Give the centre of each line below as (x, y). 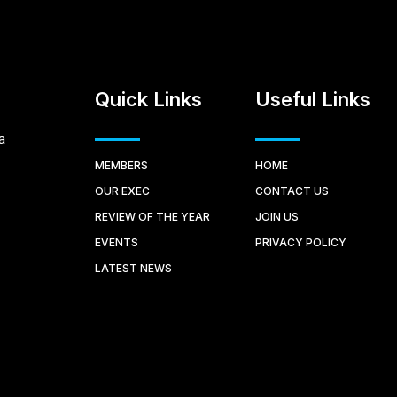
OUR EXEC (122, 191)
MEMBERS (121, 166)
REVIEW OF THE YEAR (152, 217)
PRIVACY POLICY (301, 243)
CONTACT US (292, 191)
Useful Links (313, 100)
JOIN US (277, 217)
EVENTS (116, 243)
